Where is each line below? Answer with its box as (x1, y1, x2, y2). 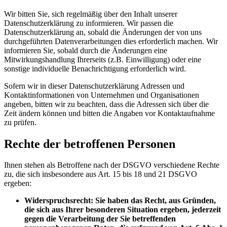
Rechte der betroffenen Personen (4, 137, 175, 150)
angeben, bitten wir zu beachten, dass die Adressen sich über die (4, 99, 209, 108)
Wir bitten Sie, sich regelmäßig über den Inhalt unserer (4, 9, 177, 18)
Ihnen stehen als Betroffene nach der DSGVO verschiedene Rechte (4, 161, 219, 170)
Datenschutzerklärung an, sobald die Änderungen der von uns (4, 27, 202, 36)
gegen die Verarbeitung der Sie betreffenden (24, 214, 176, 223)
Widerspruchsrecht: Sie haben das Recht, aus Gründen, (24, 196, 216, 205)
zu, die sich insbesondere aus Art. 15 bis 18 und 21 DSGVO (4, 170, 197, 179)
